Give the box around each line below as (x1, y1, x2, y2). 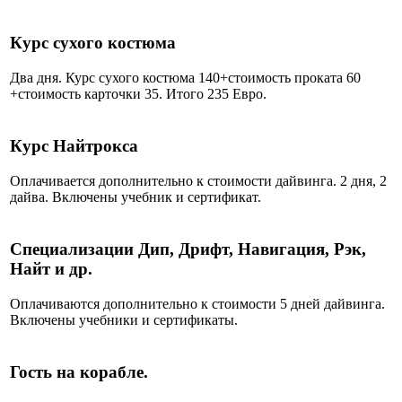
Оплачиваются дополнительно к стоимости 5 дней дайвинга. (10, 296, 385, 312)
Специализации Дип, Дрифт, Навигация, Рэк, (10, 240, 366, 259)
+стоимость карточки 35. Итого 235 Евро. (10, 86, 267, 102)
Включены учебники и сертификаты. (10, 312, 238, 328)
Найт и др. (10, 259, 92, 279)
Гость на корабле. (10, 363, 153, 382)
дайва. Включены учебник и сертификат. (10, 189, 261, 205)
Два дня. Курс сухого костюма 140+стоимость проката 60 (10, 70, 361, 86)
